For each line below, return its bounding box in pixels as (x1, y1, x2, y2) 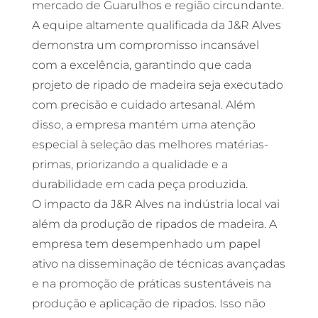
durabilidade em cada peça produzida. (31, 177, 248, 191)
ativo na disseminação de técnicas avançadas (31, 257, 285, 270)
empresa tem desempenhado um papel (31, 237, 261, 251)
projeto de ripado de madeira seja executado (31, 78, 283, 92)
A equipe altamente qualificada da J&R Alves (31, 18, 281, 32)
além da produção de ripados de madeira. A (31, 217, 277, 231)
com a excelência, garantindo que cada (31, 58, 251, 72)
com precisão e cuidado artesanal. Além (31, 98, 256, 111)
